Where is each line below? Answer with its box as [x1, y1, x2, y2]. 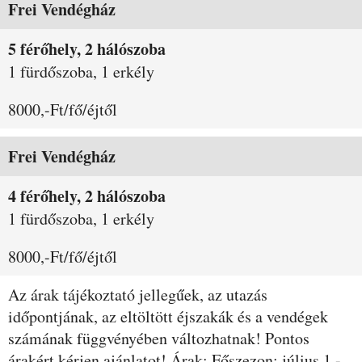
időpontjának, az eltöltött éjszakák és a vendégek [8, 305, 328, 327]
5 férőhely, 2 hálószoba [8, 37, 166, 61]
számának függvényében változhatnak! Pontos [8, 327, 309, 349]
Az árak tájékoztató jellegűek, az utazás [8, 284, 267, 305]
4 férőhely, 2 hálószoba [8, 184, 166, 208]
